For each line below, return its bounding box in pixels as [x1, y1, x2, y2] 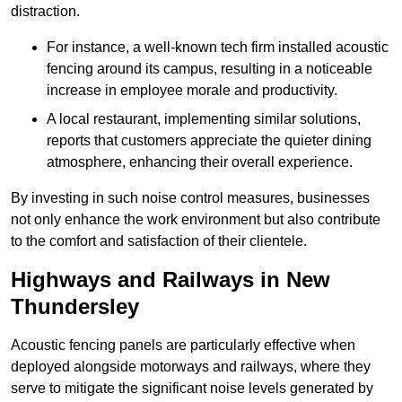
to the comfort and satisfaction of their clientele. [11, 233, 307, 249]
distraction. [11, 4, 80, 20]
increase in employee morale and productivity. [47, 83, 337, 99]
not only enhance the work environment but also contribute [11, 212, 380, 228]
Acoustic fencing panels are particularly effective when [11, 337, 355, 354]
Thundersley [11, 294, 139, 319]
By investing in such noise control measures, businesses [11, 190, 370, 206]
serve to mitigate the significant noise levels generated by [11, 380, 373, 397]
